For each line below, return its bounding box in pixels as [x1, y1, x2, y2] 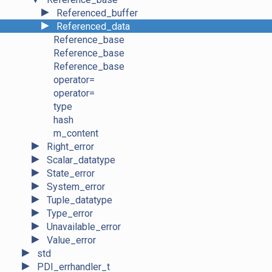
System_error [47, 181, 105, 193]
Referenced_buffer [56, 7, 138, 19]
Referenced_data [56, 21, 130, 33]
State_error [47, 168, 95, 180]
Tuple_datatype [47, 194, 112, 206]
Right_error [47, 141, 94, 153]
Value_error [47, 234, 96, 246]
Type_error [47, 208, 93, 220]
